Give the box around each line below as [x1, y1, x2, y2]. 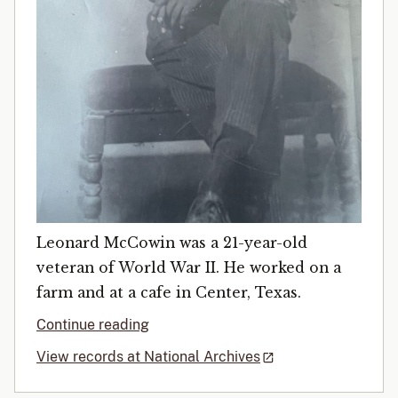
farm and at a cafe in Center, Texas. [36, 284, 301, 302]
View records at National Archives [36, 348, 260, 366]
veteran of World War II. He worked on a [36, 259, 341, 277]
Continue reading [36, 316, 149, 334]
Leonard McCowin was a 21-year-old [36, 235, 307, 252]
